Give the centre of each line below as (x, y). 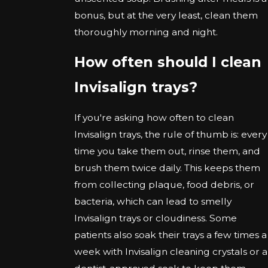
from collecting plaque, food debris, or (165, 184)
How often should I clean (168, 62)
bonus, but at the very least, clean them (166, 15)
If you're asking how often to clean (154, 117)
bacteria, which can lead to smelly (153, 201)
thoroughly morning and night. (147, 32)
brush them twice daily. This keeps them (167, 167)
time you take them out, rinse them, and (167, 151)
